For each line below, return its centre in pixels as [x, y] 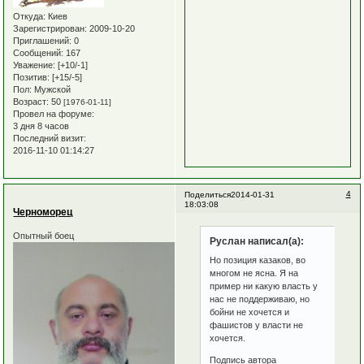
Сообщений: [39, 53]
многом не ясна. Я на [254, 273]
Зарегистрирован [49, 29]
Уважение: [35, 65]
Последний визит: [50, 139]
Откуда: [30, 17]
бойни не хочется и [250, 312]
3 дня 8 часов [41, 126]
